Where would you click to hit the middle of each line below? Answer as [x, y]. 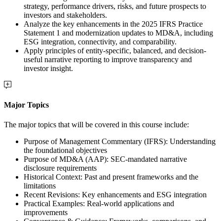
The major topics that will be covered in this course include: [96, 124]
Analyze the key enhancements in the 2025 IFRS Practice [113, 24]
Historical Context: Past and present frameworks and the [111, 177]
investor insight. [48, 68]
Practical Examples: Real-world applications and [99, 203]
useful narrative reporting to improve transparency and [108, 59]
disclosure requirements [60, 168]
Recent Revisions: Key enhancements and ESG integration [115, 194]
